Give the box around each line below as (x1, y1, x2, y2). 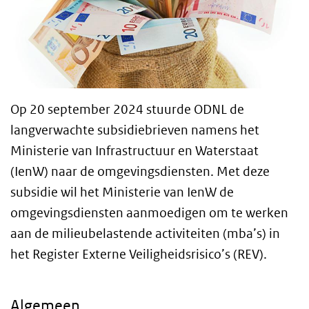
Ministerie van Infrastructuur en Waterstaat (10, 143, 259, 159)
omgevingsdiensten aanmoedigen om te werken (10, 205, 288, 221)
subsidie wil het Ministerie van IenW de (10, 184, 234, 201)
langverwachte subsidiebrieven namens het (10, 122, 259, 139)
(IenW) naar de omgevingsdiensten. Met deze (10, 163, 270, 180)
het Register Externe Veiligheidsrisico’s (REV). (10, 246, 267, 263)
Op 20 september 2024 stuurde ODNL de (10, 101, 244, 118)
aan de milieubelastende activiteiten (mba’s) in (10, 226, 280, 242)
